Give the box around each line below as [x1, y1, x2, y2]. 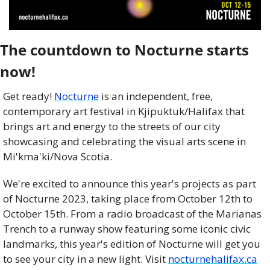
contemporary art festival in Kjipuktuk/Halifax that [3, 104, 245, 119]
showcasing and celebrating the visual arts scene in [3, 134, 246, 149]
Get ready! [3, 89, 54, 104]
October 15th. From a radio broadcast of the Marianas [3, 207, 262, 221]
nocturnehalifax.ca [168, 252, 257, 266]
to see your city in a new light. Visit [3, 252, 168, 266]
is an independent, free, [99, 89, 213, 104]
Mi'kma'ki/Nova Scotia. [3, 149, 112, 164]
